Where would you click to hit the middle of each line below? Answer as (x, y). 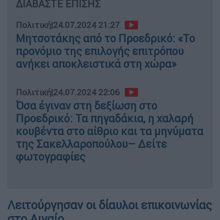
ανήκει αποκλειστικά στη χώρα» (96, 64)
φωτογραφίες (51, 157)
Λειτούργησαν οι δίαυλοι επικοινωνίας (110, 205)
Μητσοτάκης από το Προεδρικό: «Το (105, 38)
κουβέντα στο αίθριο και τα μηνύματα (110, 131)
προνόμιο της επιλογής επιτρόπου (100, 51)
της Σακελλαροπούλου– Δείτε (91, 144)
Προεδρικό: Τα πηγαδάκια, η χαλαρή (105, 118)
